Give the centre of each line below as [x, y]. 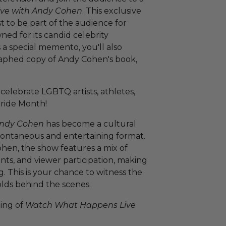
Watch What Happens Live [80, 205]
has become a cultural [90, 124]
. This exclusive [112, 11]
